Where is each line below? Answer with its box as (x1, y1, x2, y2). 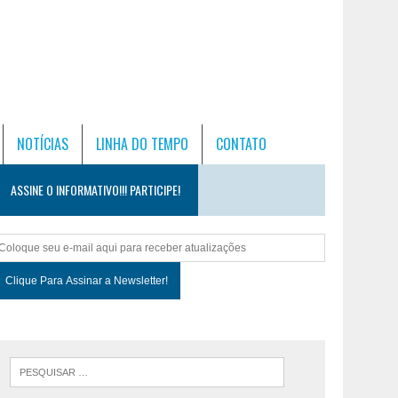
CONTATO (216, 133, 267, 155)
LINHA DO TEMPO (96, 133, 188, 155)
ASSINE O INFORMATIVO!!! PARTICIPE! (11, 180, 181, 199)
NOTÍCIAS (17, 133, 68, 155)
